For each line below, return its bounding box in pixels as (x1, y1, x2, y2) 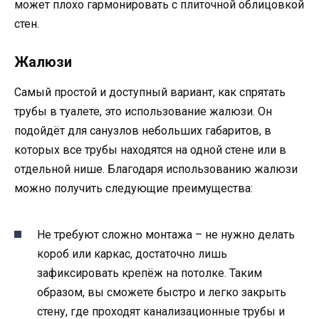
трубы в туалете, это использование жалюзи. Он (14, 104, 272, 118)
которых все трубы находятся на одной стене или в (14, 142, 286, 157)
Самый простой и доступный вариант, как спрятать (14, 85, 286, 99)
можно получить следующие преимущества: (14, 181, 253, 195)
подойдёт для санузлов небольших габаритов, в (14, 123, 271, 137)
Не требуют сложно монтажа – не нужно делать (37, 228, 295, 242)
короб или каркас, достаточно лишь (37, 247, 227, 261)
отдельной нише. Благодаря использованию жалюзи (14, 162, 298, 176)
